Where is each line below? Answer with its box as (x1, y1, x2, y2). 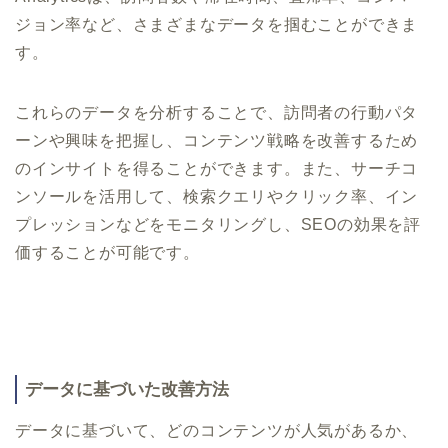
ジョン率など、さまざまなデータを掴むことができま (15, 15, 419, 33)
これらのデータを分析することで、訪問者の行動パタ (15, 103, 419, 121)
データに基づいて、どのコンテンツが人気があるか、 (15, 421, 419, 439)
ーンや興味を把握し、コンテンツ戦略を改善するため (15, 131, 419, 149)
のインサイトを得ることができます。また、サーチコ (15, 159, 419, 177)
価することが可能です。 (15, 243, 200, 261)
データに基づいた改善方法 (25, 379, 229, 399)
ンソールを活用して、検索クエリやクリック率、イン (15, 187, 419, 205)
